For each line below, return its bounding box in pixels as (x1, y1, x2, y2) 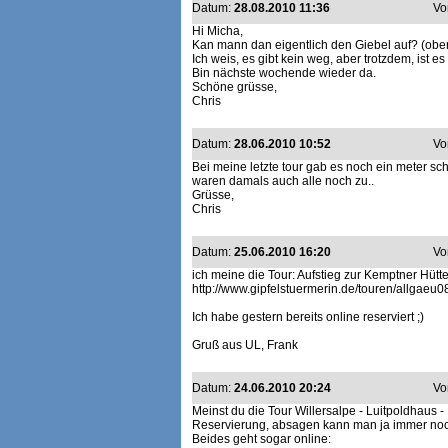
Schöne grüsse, (192, 80, 277, 94)
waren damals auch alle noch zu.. (192, 174, 374, 188)
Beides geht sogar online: (192, 432, 331, 446)
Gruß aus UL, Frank (192, 338, 298, 352)
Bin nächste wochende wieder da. (192, 66, 376, 80)
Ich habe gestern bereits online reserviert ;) (192, 310, 424, 324)
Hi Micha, (192, 24, 243, 38)
